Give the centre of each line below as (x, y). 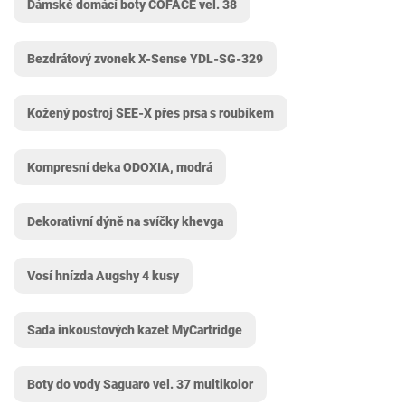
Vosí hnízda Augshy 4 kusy (103, 276)
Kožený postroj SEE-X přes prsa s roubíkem (151, 113)
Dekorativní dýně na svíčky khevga (125, 221)
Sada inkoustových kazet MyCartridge (135, 330)
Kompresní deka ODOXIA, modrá (120, 167)
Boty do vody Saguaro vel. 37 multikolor (140, 384)
